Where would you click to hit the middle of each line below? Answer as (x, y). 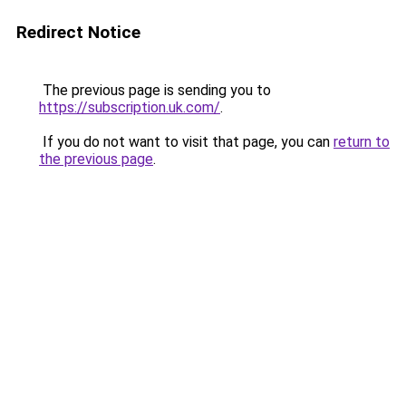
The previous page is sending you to (155, 90)
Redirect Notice (78, 32)
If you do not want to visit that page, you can (186, 142)
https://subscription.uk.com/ (130, 107)
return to (362, 142)
